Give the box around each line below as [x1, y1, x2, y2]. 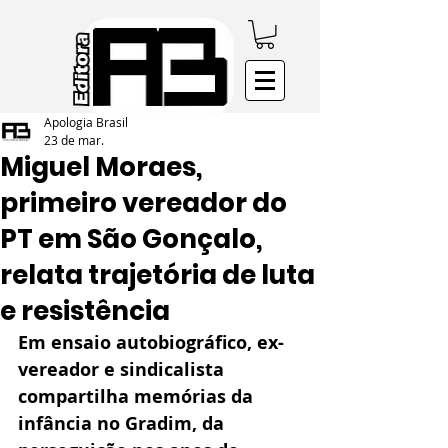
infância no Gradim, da [18, 410, 229, 436]
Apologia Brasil [44, 113, 128, 130]
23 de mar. [44, 131, 104, 148]
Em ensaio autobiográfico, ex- [18, 329, 284, 355]
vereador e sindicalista [18, 356, 229, 382]
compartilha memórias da [18, 383, 258, 409]
